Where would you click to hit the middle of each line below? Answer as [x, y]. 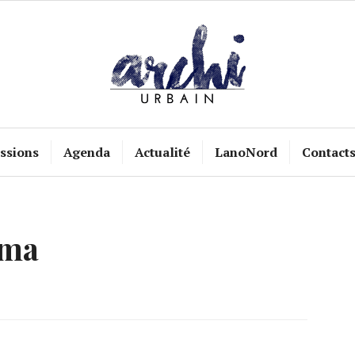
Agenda [86, 152]
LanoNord [246, 152]
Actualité [162, 152]
